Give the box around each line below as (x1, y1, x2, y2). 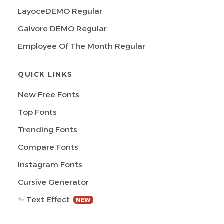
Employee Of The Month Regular (18, 41, 145, 51)
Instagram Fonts (18, 160, 82, 169)
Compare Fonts (18, 142, 78, 152)
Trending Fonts (18, 125, 77, 134)
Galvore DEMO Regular (18, 24, 107, 33)
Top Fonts (18, 107, 57, 117)
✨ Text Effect (18, 195, 72, 204)
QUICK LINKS (18, 70, 73, 78)
